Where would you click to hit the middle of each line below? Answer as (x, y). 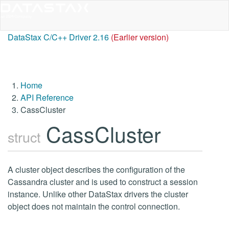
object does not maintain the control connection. (94, 206)
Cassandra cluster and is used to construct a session (103, 182)
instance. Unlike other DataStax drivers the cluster (98, 194)
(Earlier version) (140, 37)
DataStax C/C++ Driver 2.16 (58, 37)
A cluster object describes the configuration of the (96, 169)
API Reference (47, 97)
